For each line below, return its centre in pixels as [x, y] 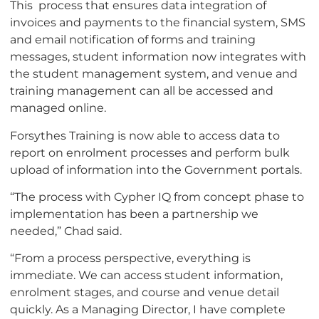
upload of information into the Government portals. [156, 169]
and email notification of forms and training [133, 40]
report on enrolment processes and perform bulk [150, 152]
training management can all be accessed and [142, 91]
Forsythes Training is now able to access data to [145, 135]
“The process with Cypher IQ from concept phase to [157, 196]
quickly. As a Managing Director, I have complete [148, 309]
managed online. [58, 108]
